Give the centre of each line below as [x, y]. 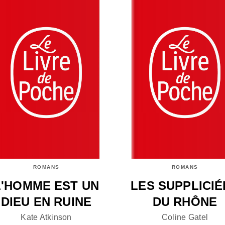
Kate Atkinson [46, 217]
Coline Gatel [185, 217]
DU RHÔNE [185, 202]
